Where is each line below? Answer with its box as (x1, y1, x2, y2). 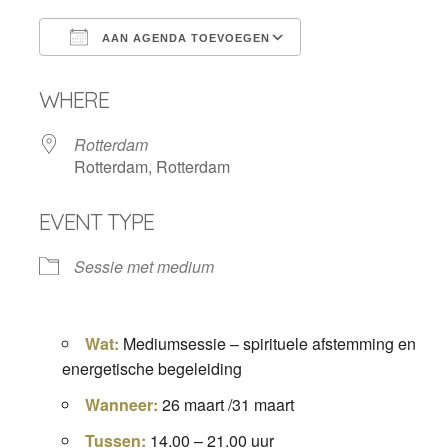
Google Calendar (319, 62, 442, 85)
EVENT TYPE (38, 208, 154, 236)
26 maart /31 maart (161, 393, 294, 416)
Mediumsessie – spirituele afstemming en (118, 332, 416, 355)
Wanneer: (84, 393, 162, 416)
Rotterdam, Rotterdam (73, 155, 230, 178)
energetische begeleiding (61, 357, 242, 380)
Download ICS (73, 62, 178, 85)
